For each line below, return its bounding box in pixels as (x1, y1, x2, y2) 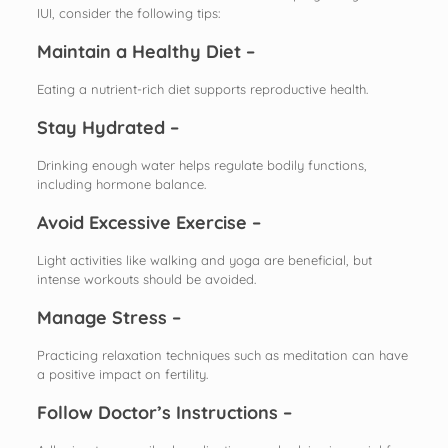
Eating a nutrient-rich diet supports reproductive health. (36, 80, 368, 97)
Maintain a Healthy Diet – (36, 39, 255, 63)
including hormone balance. (36, 175, 206, 192)
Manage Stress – (36, 305, 181, 329)
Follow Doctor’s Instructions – (36, 400, 292, 424)
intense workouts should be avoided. (36, 270, 256, 287)
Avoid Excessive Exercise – (36, 210, 261, 234)
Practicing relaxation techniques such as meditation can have (36, 346, 408, 363)
